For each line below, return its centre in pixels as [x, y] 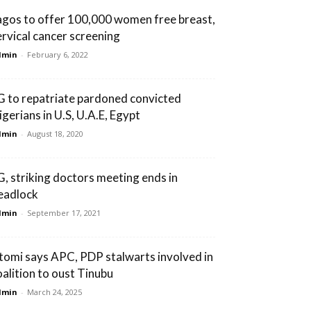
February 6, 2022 [58, 54]
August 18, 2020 [55, 133]
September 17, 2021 [64, 212]
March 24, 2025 [54, 292]
